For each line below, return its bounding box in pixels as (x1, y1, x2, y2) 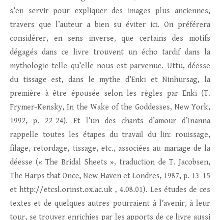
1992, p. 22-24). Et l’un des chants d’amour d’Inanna (10, 116, 210, 126)
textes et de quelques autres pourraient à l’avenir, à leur (10, 199, 210, 209)
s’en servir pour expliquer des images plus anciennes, (10, 6, 210, 16)
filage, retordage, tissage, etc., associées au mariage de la (10, 144, 210, 154)
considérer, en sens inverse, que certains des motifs (10, 34, 210, 44)
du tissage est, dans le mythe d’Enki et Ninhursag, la (10, 75, 210, 85)
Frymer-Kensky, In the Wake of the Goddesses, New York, (10, 103, 210, 112)
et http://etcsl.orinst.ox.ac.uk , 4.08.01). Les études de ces (10, 185, 210, 195)
